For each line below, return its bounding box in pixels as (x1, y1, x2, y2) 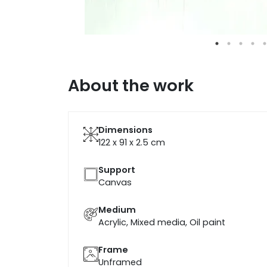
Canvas (98, 176, 132, 189)
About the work (68, 74, 194, 98)
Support (98, 164, 135, 176)
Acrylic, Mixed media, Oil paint (98, 216, 225, 229)
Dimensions (98, 124, 153, 136)
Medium (98, 204, 136, 216)
